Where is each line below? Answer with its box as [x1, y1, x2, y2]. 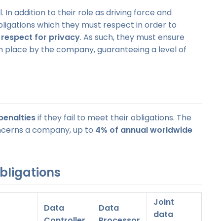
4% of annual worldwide [95, 124, 192, 136]
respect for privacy [1, 32, 80, 43]
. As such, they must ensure [80, 32, 184, 43]
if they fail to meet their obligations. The [36, 112, 191, 124]
